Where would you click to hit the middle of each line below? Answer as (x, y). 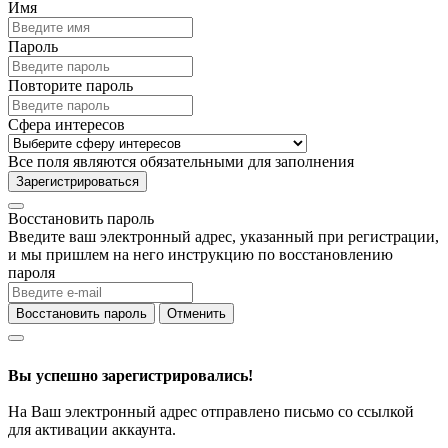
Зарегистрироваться (77, 181)
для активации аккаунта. (92, 429)
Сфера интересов (66, 124)
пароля (31, 272)
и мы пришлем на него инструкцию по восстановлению (200, 254)
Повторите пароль (70, 85)
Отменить (196, 313)
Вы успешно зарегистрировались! (130, 375)
